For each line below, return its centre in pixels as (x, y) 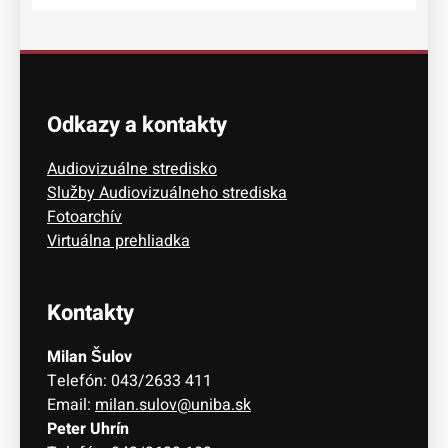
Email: (69, 405)
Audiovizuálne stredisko (132, 169)
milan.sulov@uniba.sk (173, 405)
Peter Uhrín (88, 429)
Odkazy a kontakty (137, 125)
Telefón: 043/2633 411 (129, 381)
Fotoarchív (84, 217)
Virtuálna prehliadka (118, 241)
